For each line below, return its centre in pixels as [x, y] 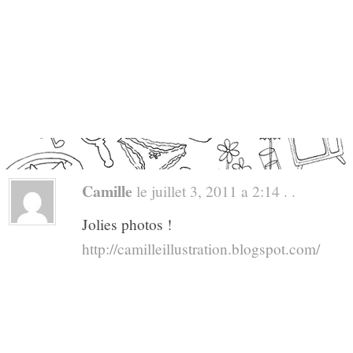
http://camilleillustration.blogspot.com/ [201, 249]
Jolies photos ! [127, 225]
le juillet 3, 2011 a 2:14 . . [214, 191]
